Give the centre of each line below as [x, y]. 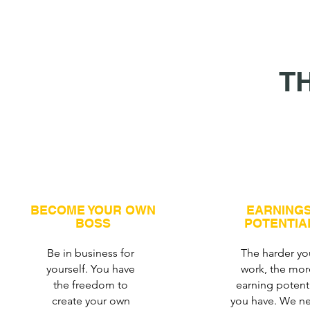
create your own [91, 301]
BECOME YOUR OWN [93, 210]
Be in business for [91, 253]
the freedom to [91, 285]
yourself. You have [91, 269]
